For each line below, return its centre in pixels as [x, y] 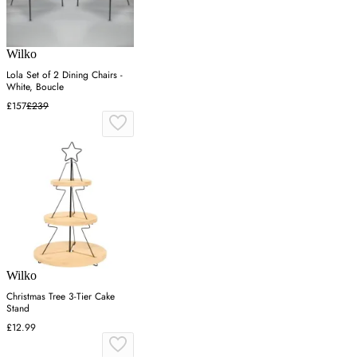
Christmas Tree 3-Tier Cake [61, 297]
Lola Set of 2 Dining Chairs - [65, 75]
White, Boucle [35, 87]
